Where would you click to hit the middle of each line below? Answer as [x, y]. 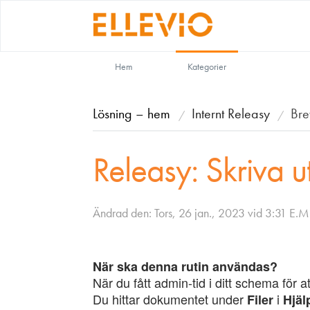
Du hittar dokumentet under [170, 299]
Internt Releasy [231, 113]
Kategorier [207, 66]
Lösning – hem [134, 113]
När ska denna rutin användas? [185, 266]
